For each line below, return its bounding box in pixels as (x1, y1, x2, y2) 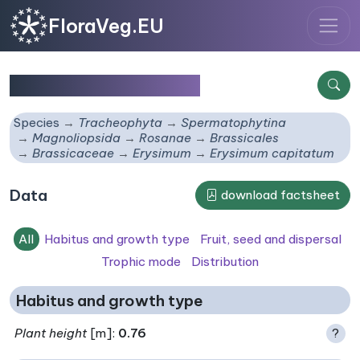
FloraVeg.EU (48, 14, 164, 38)
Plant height (14, 325, 88, 341)
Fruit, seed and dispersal (199, 231, 342, 247)
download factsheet (218, 187, 340, 203)
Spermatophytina (181, 115, 287, 131)
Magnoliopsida (32, 130, 121, 146)
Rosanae (139, 130, 192, 146)
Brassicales (210, 130, 280, 146)
